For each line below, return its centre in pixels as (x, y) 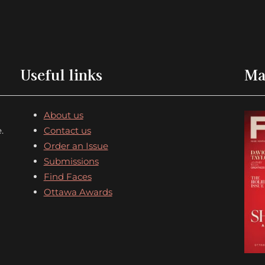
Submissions (71, 161)
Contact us (67, 130)
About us (63, 115)
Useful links (61, 74)
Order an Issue (76, 146)
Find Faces (67, 176)
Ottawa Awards (78, 192)
